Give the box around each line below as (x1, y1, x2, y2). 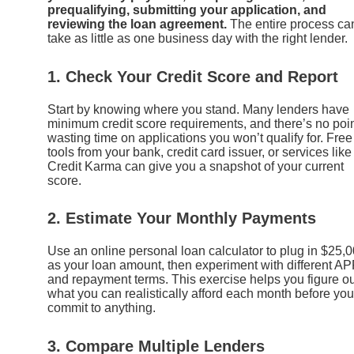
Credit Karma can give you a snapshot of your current (47, 159, 344, 173)
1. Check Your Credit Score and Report (47, 67, 338, 85)
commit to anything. (47, 301, 156, 315)
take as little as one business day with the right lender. (47, 31, 348, 45)
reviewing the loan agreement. (47, 17, 227, 31)
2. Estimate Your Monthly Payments (47, 209, 316, 228)
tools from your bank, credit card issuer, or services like (47, 145, 352, 159)
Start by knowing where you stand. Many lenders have (47, 102, 349, 116)
